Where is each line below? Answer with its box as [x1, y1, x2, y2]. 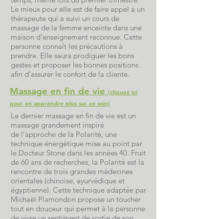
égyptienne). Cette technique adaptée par [11, 185, 146, 195]
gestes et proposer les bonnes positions [11, 60, 138, 69]
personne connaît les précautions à [11, 42, 123, 51]
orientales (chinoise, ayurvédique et [11, 176, 125, 185]
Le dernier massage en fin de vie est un [11, 111, 136, 120]
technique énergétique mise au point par [11, 139, 142, 148]
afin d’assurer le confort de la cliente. [11, 69, 130, 79]
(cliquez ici [108, 88, 137, 96]
